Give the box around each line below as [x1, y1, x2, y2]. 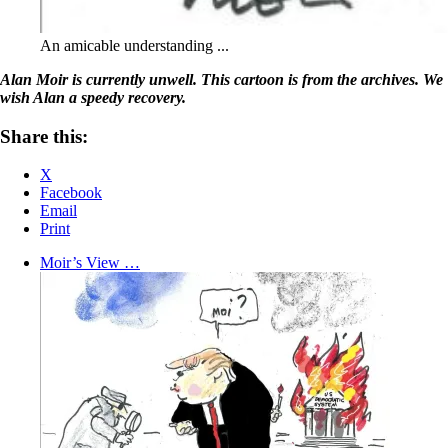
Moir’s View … [40, 254, 140, 272]
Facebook [40, 184, 102, 202]
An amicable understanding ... [40, 36, 229, 54]
